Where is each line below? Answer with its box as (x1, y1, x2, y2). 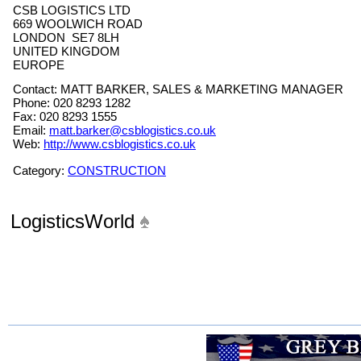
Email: (13, 123, 49, 137)
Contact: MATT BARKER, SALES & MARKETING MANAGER (13, 82, 343, 96)
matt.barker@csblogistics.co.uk (49, 123, 216, 137)
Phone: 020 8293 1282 (13, 96, 131, 110)
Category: (13, 164, 68, 177)
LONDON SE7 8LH (13, 31, 126, 44)
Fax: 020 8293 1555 (13, 110, 117, 123)
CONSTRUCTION (68, 164, 166, 177)
